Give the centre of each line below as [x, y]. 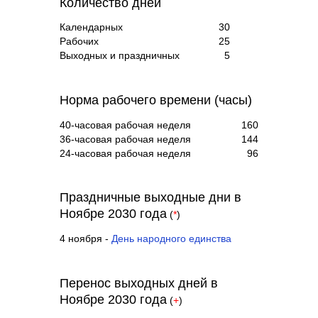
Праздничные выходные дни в [150, 198]
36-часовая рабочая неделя [125, 139]
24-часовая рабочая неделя [125, 153]
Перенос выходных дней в [139, 283]
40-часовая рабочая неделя [125, 125]
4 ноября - [86, 238]
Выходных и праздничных [120, 56]
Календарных [91, 28]
